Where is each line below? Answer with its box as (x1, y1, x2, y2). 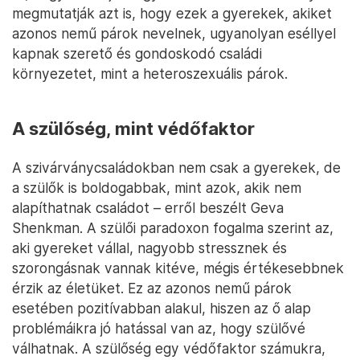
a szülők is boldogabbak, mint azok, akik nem (12, 179, 301, 197)
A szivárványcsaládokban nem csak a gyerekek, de (12, 159, 341, 177)
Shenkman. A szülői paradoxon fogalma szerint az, (12, 219, 333, 237)
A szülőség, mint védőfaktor (12, 118, 255, 140)
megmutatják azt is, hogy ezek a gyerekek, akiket (12, 5, 332, 22)
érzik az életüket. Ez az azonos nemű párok (12, 280, 292, 297)
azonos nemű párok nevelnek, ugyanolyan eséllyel (12, 25, 336, 43)
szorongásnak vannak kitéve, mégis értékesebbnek (12, 260, 344, 277)
